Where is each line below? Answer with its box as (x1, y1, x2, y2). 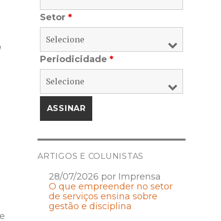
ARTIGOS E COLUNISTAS (37, 151, 144, 161)
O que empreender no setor (48, 181, 173, 192)
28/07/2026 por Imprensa (48, 171, 161, 183)
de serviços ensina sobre (48, 191, 157, 202)
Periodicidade (40, 54, 110, 65)
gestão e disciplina (48, 201, 132, 212)
